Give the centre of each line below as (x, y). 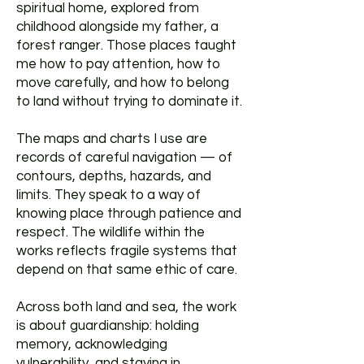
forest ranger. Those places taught (126, 45)
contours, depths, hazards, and (114, 176)
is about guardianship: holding (108, 325)
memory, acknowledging (92, 344)
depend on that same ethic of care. (127, 269)
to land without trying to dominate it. (129, 101)
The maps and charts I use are (112, 139)
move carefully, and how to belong (123, 82)
